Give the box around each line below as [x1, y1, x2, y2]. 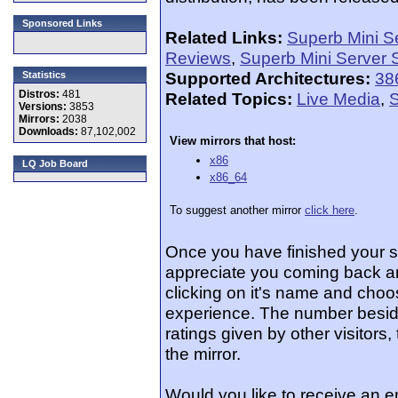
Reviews [165, 48, 231, 68]
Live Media [297, 89, 380, 108]
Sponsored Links [22, 18, 102, 28]
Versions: [19, 100, 69, 113]
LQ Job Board [22, 158, 88, 169]
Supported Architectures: [165, 68, 370, 88]
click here [305, 203, 354, 217]
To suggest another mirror [170, 203, 305, 217]
